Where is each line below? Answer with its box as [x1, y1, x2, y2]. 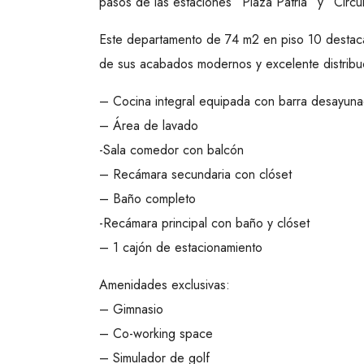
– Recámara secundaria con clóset [99, 165, 292, 184]
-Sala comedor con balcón [99, 141, 244, 160]
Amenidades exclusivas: [99, 275, 230, 295]
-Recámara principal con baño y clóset [99, 214, 310, 233]
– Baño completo [99, 189, 196, 209]
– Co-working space [99, 324, 213, 344]
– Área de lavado [99, 116, 198, 136]
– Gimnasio [99, 300, 163, 319]
